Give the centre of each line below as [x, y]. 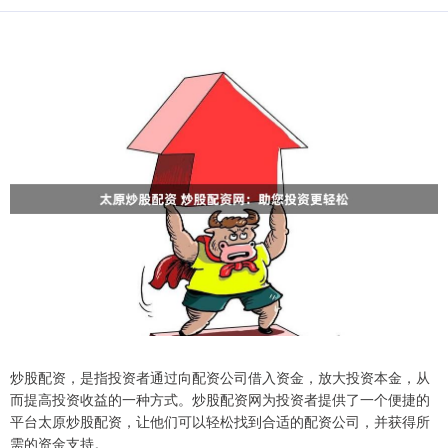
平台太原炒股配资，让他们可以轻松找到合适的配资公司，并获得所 [220, 421]
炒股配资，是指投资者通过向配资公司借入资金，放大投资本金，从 [220, 377]
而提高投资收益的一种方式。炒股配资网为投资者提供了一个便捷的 [220, 399]
